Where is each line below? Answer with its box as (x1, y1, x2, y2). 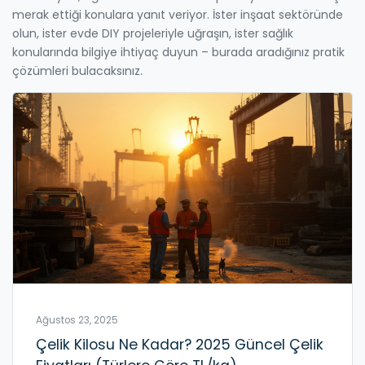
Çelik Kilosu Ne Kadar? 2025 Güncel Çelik (36, 334, 323, 354)
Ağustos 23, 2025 (36, 313, 118, 327)
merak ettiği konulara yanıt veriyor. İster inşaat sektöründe (12, 6, 343, 23)
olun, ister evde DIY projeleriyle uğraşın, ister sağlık (12, 24, 293, 42)
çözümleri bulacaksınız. (12, 62, 143, 79)
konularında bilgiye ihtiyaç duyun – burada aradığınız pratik (12, 43, 345, 60)
